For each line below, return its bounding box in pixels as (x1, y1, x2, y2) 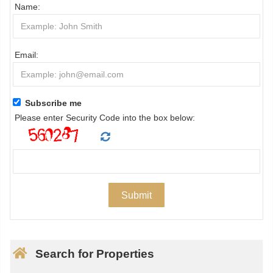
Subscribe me (25, 98, 82, 108)
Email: (15, 50, 39, 60)
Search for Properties (35, 247, 155, 261)
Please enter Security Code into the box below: (15, 113, 196, 123)
